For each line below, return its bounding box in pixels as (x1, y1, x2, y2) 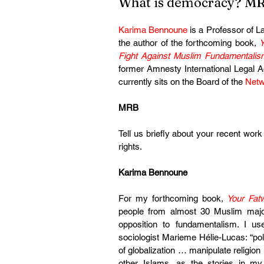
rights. (118, 141, 142, 151)
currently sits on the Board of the (118, 77, 245, 87)
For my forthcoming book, (118, 193, 227, 203)
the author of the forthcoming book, (118, 38, 259, 48)
